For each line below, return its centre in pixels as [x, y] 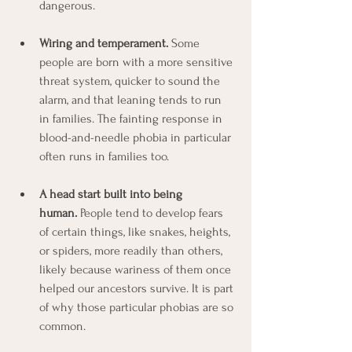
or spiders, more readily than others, [132, 250]
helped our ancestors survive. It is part [138, 288]
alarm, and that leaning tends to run [132, 99]
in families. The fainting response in [132, 118]
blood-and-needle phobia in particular [137, 137]
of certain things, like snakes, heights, [136, 231]
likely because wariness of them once [137, 269]
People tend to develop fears [152, 213]
